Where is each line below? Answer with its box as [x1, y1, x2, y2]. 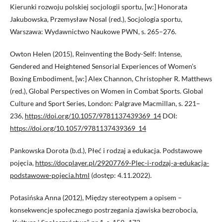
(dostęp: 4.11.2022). [90, 171, 152, 180]
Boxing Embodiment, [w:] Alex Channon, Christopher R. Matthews [10, 74, 212, 83]
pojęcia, [10, 159, 35, 167]
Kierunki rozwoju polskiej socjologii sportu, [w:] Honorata [10, 2, 187, 11]
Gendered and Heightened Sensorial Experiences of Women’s [10, 62, 196, 71]
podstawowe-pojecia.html [10, 171, 90, 180]
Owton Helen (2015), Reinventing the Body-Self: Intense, [10, 50, 182, 58]
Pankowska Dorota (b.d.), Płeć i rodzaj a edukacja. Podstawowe [10, 146, 202, 155]
